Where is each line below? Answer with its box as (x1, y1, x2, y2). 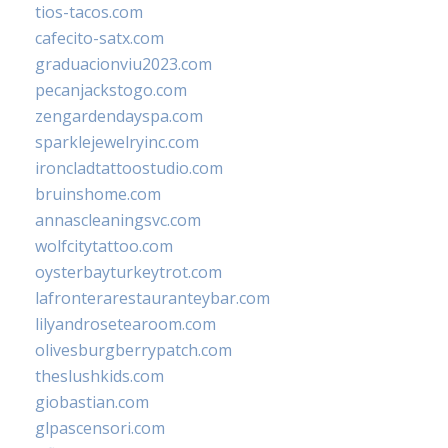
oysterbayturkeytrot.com (35, 260, 222, 283)
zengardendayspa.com (35, 104, 203, 127)
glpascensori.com (35, 416, 165, 439)
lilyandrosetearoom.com (35, 312, 216, 335)
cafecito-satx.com (35, 26, 164, 49)
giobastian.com (35, 390, 149, 413)
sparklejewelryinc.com (35, 130, 199, 153)
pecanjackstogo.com (35, 78, 187, 101)
